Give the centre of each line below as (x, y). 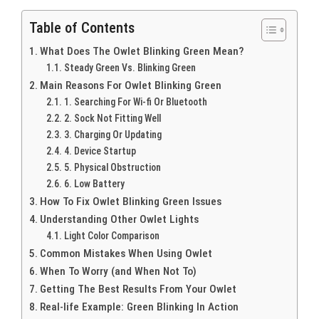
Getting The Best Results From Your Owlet (138, 289)
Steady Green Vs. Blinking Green (130, 67)
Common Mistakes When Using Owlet (126, 253)
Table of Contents (82, 27)
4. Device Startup (100, 151)
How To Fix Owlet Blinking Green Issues (131, 201)
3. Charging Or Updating (113, 134)
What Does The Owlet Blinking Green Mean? (142, 51)
